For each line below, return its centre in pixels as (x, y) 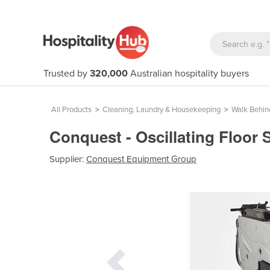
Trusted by (67, 74)
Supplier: (68, 159)
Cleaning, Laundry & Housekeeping (162, 110)
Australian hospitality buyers (188, 74)
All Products (71, 110)
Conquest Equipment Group (141, 159)
